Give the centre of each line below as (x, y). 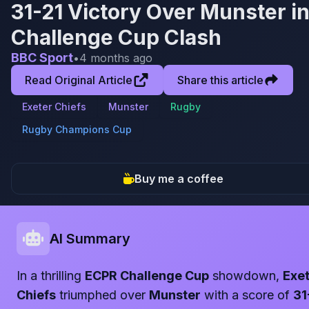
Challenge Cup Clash (116, 37)
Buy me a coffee (179, 179)
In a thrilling (51, 276)
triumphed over (102, 295)
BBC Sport (42, 58)
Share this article (220, 80)
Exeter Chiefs (54, 107)
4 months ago (116, 58)
